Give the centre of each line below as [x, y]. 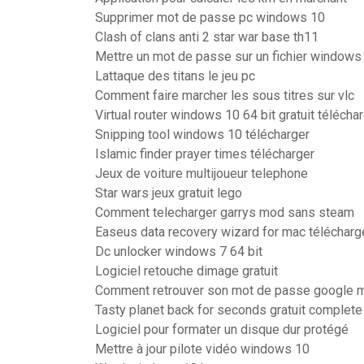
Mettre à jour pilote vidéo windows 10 [202, 349]
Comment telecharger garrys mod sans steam [225, 212]
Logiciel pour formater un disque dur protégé [222, 329]
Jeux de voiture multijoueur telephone [201, 173]
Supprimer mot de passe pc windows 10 [210, 17]
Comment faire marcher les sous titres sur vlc [225, 95]
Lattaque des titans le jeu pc [175, 76]
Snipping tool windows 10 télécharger [202, 134]
